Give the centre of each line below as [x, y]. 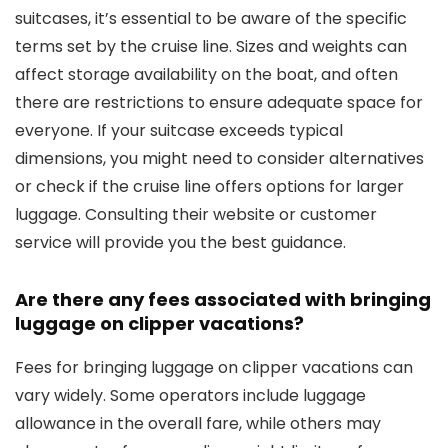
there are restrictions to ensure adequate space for [219, 102]
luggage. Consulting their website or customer [196, 214]
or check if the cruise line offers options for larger [209, 186]
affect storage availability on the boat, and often [206, 74]
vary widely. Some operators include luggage [190, 395]
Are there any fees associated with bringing [223, 299]
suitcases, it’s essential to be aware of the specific [211, 18]
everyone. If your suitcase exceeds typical [179, 130]
